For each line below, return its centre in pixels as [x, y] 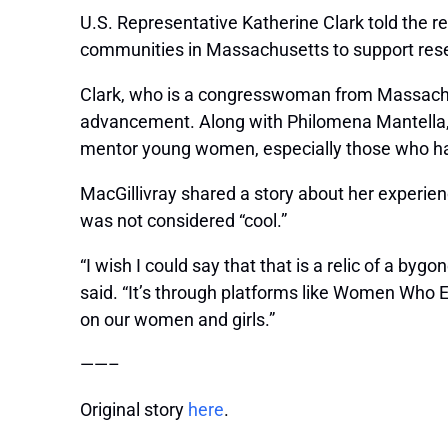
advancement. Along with [183, 122]
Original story [134, 410]
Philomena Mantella [366, 122]
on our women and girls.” [177, 320]
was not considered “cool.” [189, 221]
